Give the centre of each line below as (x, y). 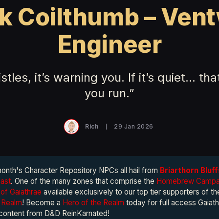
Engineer (109, 44)
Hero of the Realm (94, 203)
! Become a (43, 203)
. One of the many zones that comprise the (84, 181)
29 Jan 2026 (134, 126)
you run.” (109, 93)
